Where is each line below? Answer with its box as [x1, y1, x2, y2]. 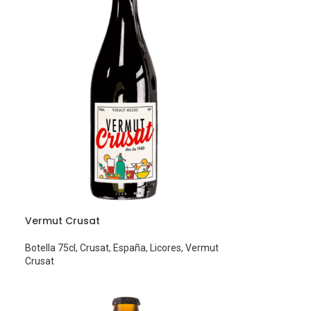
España [113, 242, 146, 253]
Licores [150, 242, 182, 253]
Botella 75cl [25, 242, 76, 253]
